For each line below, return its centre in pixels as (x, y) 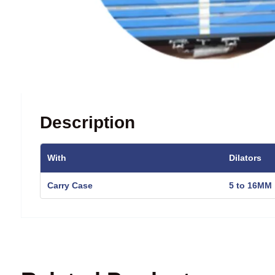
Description (87, 122)
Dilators (245, 157)
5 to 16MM (250, 185)
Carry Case (70, 185)
